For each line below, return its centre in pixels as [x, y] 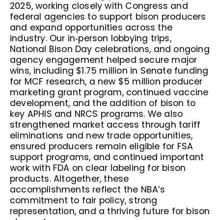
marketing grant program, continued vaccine [109, 92]
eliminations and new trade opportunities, [101, 135]
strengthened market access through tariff [105, 124]
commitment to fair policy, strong [84, 200]
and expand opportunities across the [91, 27]
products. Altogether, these [69, 179]
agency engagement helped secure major [104, 60]
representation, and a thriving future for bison [110, 211]
